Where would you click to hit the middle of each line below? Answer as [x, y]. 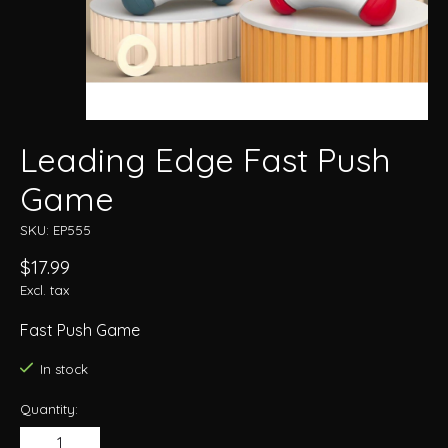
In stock [63, 369]
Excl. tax [44, 290]
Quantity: [49, 408]
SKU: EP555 [55, 230]
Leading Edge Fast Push [205, 160]
